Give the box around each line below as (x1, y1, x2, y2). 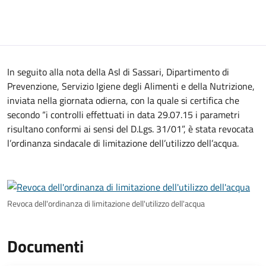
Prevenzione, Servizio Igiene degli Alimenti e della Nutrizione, (7, 79, 255, 93)
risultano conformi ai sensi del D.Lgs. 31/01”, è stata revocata (7, 122, 254, 136)
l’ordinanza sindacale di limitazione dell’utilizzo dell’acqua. (7, 136, 239, 150)
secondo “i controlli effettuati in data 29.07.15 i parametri (7, 107, 240, 122)
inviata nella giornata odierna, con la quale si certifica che (7, 93, 239, 107)
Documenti (7, 233, 84, 259)
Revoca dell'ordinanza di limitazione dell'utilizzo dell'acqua (7, 197, 205, 210)
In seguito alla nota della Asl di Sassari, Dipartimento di (7, 65, 229, 79)
